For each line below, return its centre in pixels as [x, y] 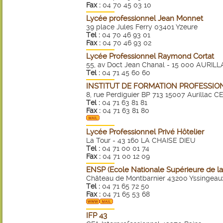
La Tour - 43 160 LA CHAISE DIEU [141, 140]
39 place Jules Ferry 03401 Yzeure [142, 27]
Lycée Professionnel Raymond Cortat [150, 56]
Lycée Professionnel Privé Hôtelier [145, 132]
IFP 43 [97, 216]
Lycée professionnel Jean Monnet [145, 18]
